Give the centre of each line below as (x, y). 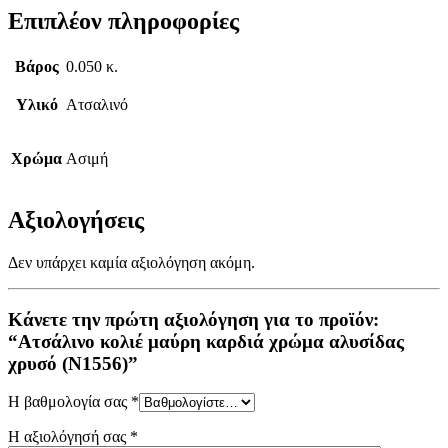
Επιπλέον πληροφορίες (123, 21)
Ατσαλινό (97, 105)
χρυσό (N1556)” (73, 363)
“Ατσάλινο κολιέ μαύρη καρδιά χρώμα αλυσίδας (206, 341)
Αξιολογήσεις (76, 219)
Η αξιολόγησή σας (69, 437)
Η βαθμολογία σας (69, 402)
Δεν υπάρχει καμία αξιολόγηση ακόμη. (131, 262)
